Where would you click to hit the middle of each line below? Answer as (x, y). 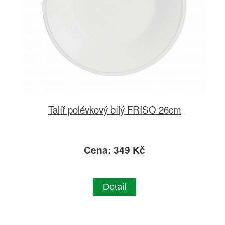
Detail (115, 187)
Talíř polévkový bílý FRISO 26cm (115, 109)
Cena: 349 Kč (115, 149)
